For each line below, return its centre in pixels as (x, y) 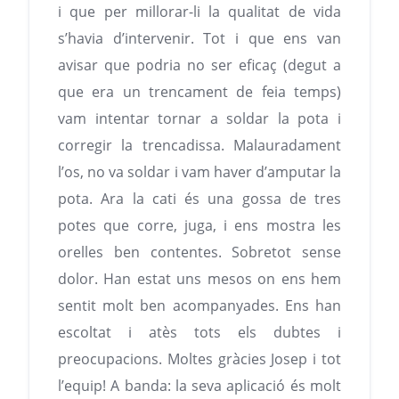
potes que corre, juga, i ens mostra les (199, 226)
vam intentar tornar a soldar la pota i (199, 119)
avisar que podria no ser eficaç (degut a (199, 65)
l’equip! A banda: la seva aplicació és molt (199, 386)
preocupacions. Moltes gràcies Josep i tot (199, 359)
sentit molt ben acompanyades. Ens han (199, 306)
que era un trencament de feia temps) (199, 92)
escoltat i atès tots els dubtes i (199, 333)
